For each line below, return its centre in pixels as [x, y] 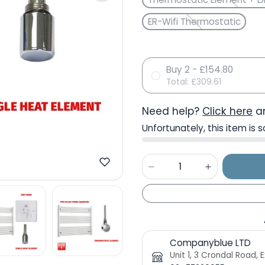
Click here [227, 111]
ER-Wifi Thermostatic [194, 21]
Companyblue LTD [210, 243]
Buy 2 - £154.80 [200, 70]
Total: [179, 82]
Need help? [172, 111]
